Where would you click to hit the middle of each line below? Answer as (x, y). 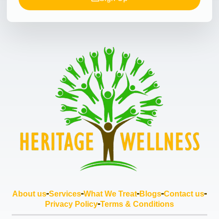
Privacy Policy (71, 204)
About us (29, 194)
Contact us (184, 194)
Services (65, 194)
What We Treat (110, 194)
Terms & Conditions (137, 204)
